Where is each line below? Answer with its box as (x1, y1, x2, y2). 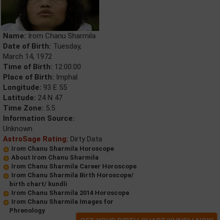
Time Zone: (3, 104, 44, 113)
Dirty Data (68, 135, 102, 144)
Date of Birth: (3, 42, 51, 51)
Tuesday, (51, 42, 82, 51)
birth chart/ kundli (9, 180, 67, 188)
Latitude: (3, 93, 36, 103)
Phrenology (9, 207, 45, 215)
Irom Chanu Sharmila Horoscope (11, 145, 114, 153)
